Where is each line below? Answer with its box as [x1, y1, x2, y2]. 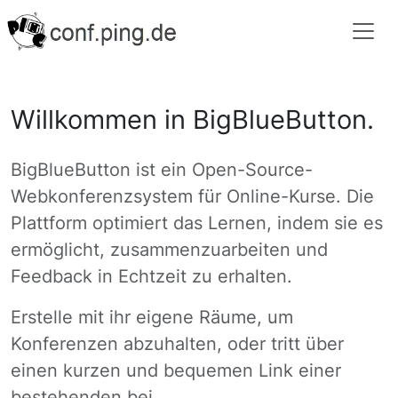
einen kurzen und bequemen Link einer [11, 360, 341, 381]
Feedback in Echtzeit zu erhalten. [11, 266, 292, 287]
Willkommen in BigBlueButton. [11, 104, 374, 135]
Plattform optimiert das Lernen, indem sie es [11, 212, 383, 234]
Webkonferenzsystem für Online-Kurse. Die [11, 186, 374, 207]
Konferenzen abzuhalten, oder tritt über [11, 333, 344, 354]
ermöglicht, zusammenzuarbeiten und [11, 239, 328, 260]
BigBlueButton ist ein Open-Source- [11, 159, 313, 180]
